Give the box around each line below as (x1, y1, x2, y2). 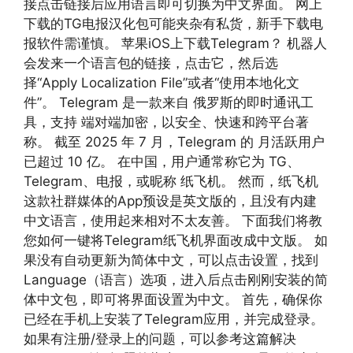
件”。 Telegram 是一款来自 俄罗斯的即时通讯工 (24, 94, 314, 110)
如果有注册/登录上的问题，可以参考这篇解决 (24, 330, 296, 347)
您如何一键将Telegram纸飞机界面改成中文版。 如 (24, 232, 328, 248)
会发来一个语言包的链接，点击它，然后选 (24, 54, 278, 71)
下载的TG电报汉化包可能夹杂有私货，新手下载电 (24, 15, 323, 32)
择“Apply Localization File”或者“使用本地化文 (24, 74, 299, 91)
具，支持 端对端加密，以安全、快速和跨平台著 (24, 113, 309, 130)
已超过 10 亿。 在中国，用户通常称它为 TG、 (24, 153, 300, 169)
